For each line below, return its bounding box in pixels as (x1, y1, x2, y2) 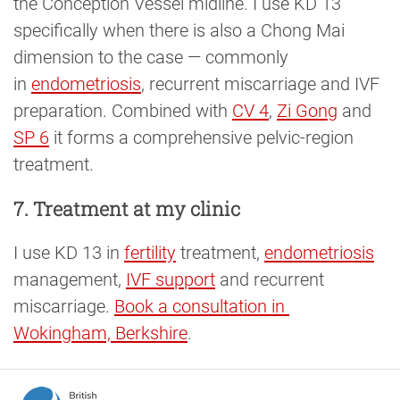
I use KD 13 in (13, 242, 124, 264)
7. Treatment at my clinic (13, 195, 240, 221)
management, (13, 269, 126, 291)
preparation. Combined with (13, 99, 232, 121)
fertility (124, 242, 176, 264)
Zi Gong (277, 99, 337, 121)
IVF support (126, 269, 215, 291)
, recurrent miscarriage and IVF (141, 72, 384, 95)
